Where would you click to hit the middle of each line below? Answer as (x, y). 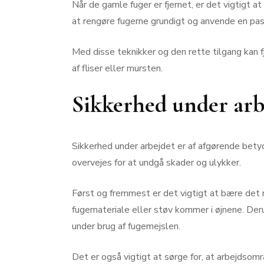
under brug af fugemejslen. (126, 227)
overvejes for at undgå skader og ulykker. (156, 163)
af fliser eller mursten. (117, 69)
